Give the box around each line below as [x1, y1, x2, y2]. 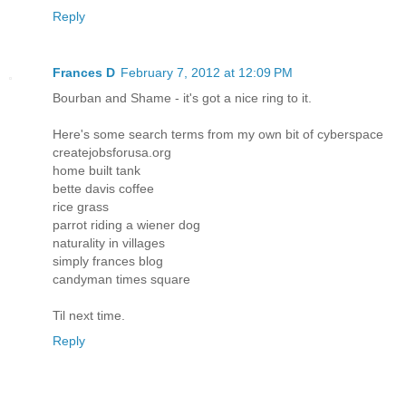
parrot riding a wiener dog [53, 217, 200, 232]
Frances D [53, 64, 115, 80]
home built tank [53, 162, 140, 178]
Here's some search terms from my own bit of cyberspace [53, 126, 383, 141]
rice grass [53, 198, 109, 214]
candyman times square [53, 271, 190, 286]
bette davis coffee [53, 180, 154, 196]
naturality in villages [53, 235, 165, 250]
